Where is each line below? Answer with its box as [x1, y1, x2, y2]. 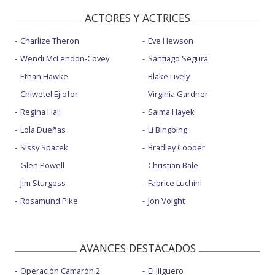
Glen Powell [20, 159, 64, 171]
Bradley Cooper [147, 141, 205, 153]
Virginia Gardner [147, 88, 208, 99]
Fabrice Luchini [147, 177, 202, 188]
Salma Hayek [147, 106, 195, 117]
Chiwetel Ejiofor [20, 88, 78, 99]
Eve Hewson [147, 34, 193, 46]
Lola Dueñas [20, 123, 66, 135]
